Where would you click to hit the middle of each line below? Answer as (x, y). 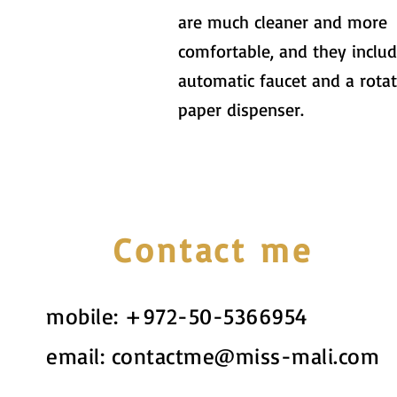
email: (79, 356)
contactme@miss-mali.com (245, 356)
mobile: (86, 316)
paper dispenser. (241, 109)
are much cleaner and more (283, 22)
